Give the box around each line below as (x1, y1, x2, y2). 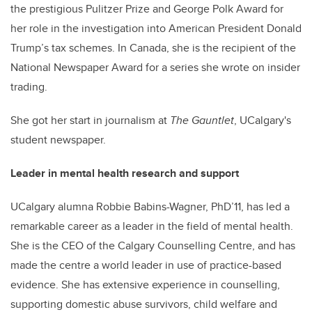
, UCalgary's (234, 111, 291, 128)
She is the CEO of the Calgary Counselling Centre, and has (10, 237, 295, 253)
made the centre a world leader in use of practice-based (10, 256, 281, 273)
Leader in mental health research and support (10, 164, 239, 181)
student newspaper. (10, 131, 106, 148)
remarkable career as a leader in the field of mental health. (10, 217, 293, 234)
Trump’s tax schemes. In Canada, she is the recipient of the (10, 39, 296, 56)
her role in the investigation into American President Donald (10, 19, 302, 36)
